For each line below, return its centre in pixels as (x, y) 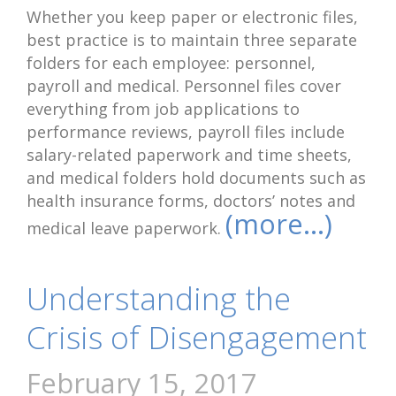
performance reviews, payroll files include (186, 132)
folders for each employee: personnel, (171, 63)
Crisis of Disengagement (197, 337)
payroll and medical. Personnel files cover (184, 86)
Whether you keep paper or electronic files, (192, 17)
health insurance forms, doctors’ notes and (191, 201)
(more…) (279, 224)
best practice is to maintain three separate (192, 40)
